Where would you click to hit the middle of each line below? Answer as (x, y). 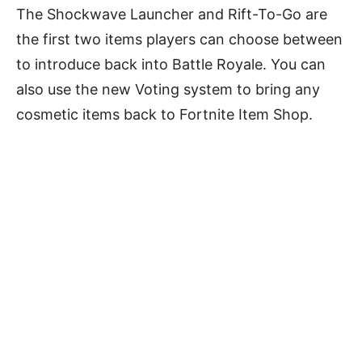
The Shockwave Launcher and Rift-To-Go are (172, 14)
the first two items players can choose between (179, 39)
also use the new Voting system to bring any (168, 89)
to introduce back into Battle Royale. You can (171, 64)
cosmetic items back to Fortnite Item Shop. (164, 114)
